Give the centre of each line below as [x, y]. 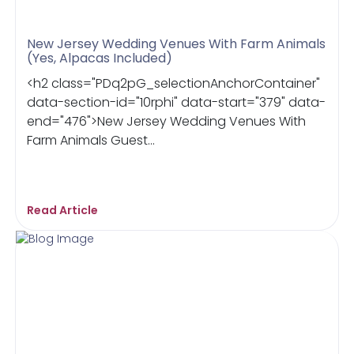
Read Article [63, 210]
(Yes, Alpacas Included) [100, 58]
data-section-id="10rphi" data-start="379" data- [177, 102]
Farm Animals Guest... [91, 140]
